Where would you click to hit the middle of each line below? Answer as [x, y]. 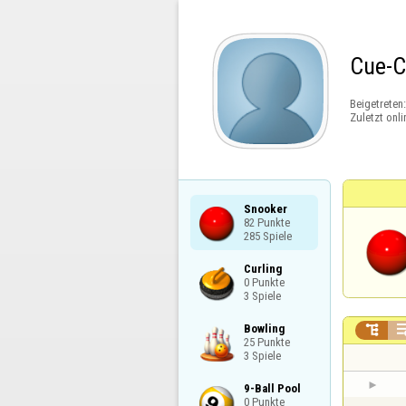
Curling [262, 268]
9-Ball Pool [272, 389]
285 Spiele [267, 236]
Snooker [265, 208]
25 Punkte [266, 342]
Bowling [264, 328]
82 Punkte [266, 222]
